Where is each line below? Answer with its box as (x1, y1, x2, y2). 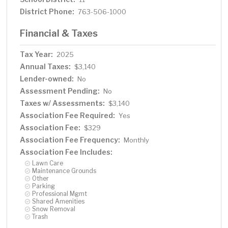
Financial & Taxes (20, 27, 98, 39)
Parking (32, 182, 55, 190)
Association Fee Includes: (20, 148, 113, 157)
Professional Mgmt (32, 190, 88, 198)
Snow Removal (32, 205, 76, 213)
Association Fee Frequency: (20, 135, 121, 145)
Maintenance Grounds (32, 167, 97, 175)
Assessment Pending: (20, 87, 100, 96)
